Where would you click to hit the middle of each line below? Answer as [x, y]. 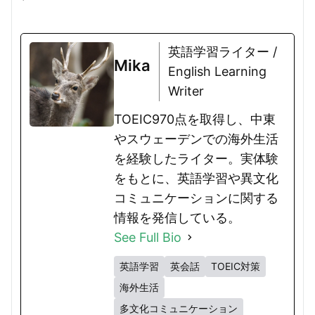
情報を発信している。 [177, 217]
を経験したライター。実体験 [196, 158]
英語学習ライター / [223, 51]
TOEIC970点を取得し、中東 [195, 119]
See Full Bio [148, 237]
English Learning [217, 71]
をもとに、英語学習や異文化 [196, 178]
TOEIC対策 [236, 266]
